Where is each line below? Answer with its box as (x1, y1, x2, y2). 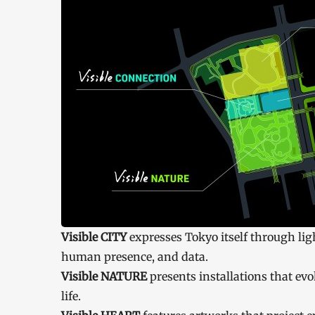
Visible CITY (61, 230, 129, 244)
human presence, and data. (61, 250, 208, 264)
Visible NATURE (61, 269, 150, 283)
